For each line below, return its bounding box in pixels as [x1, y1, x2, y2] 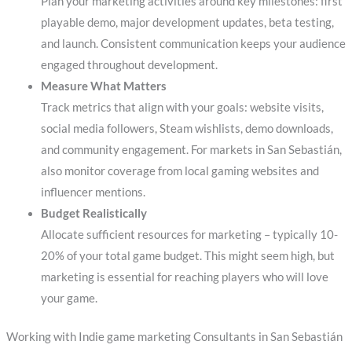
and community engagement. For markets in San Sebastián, [40, 142, 342, 156]
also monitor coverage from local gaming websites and [40, 163, 319, 178]
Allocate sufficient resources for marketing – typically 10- [40, 227, 338, 241]
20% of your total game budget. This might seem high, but [40, 248, 335, 262]
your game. [40, 291, 97, 305]
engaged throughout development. [40, 57, 218, 71]
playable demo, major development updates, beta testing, [40, 15, 334, 29]
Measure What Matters [40, 79, 167, 93]
